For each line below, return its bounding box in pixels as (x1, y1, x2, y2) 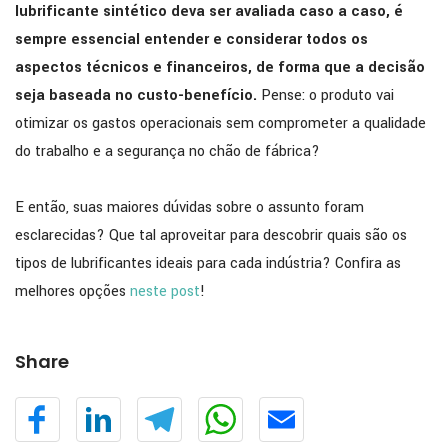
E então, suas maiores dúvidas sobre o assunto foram (15, 196, 364, 218)
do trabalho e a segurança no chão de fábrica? (15, 141, 320, 163)
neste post (130, 280, 200, 302)
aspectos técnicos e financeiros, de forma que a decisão (15, 57, 425, 79)
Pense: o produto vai (257, 85, 394, 107)
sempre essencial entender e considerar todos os (15, 29, 368, 51)
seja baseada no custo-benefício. (15, 85, 257, 107)
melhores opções (15, 280, 130, 302)
